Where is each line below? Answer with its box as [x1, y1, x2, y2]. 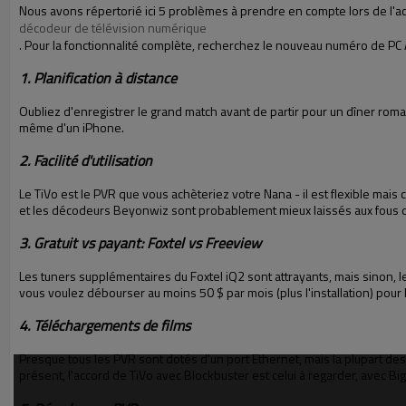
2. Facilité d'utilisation [19, 150, 152, 171]
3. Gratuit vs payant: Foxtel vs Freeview [19, 232, 261, 254]
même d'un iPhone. [19, 118, 124, 137]
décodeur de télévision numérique [19, 18, 207, 37]
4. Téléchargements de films [19, 314, 190, 336]
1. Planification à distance [19, 67, 177, 89]
